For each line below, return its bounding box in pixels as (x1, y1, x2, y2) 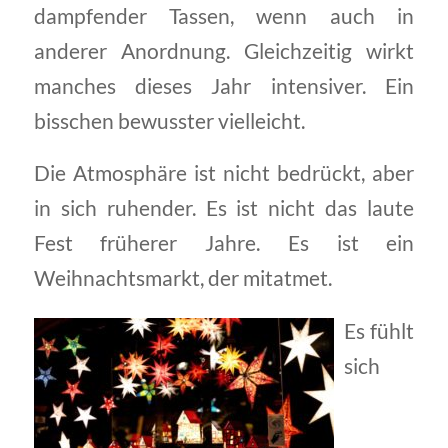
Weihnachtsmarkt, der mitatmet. (33, 266, 332, 291)
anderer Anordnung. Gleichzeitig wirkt (33, 38, 415, 63)
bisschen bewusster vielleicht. (33, 108, 305, 133)
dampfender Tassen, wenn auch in (33, 3, 415, 28)
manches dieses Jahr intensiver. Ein (33, 73, 415, 98)
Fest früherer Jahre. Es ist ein (33, 231, 415, 256)
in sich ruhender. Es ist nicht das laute (33, 196, 415, 221)
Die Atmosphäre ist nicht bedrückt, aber (33, 161, 415, 186)
